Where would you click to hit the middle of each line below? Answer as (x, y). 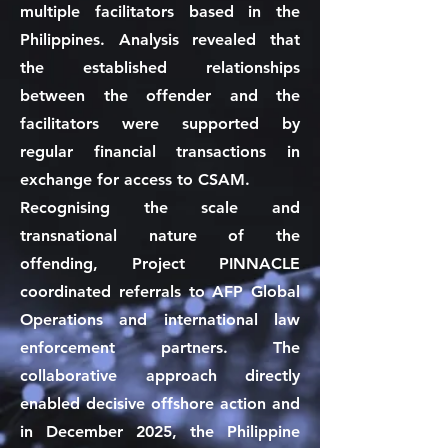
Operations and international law (160, 319)
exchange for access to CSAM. (135, 179)
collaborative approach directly (160, 375)
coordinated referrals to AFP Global (160, 291)
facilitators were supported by (160, 123)
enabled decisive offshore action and (160, 403)
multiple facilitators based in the (160, 11)
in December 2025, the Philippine (160, 431)
